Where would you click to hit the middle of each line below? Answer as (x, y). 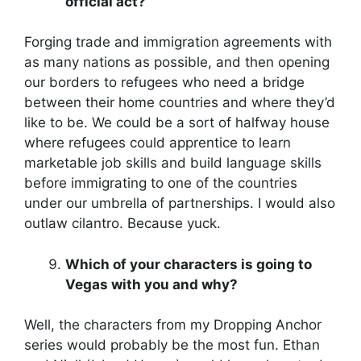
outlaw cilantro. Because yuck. (122, 224)
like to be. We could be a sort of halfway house (177, 123)
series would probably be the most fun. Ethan (172, 345)
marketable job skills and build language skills (173, 163)
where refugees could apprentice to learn (158, 143)
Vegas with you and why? (151, 284)
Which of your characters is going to (189, 264)
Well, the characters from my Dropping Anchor (173, 325)
